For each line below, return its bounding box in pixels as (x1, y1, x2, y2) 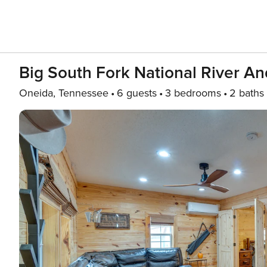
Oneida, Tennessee (19, 86, 108, 100)
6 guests (117, 86, 157, 100)
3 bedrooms (165, 86, 221, 100)
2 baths (229, 86, 264, 100)
